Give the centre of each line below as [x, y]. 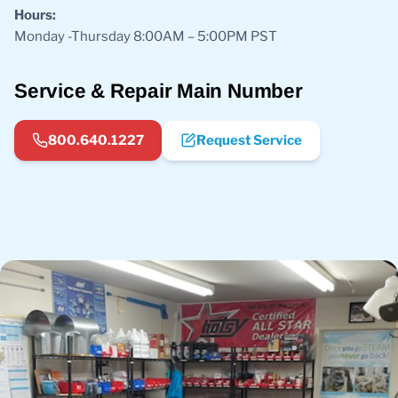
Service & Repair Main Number [159, 91]
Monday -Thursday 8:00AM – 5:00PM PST [146, 36]
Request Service [249, 140]
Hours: [35, 15]
